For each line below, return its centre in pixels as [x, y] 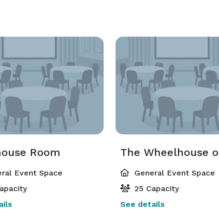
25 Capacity [155, 188]
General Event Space [174, 173]
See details [142, 204]
